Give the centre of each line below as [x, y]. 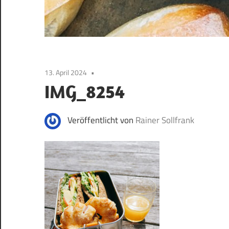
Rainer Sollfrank [165, 120]
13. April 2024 [66, 73]
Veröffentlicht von [101, 120]
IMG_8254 [85, 91]
